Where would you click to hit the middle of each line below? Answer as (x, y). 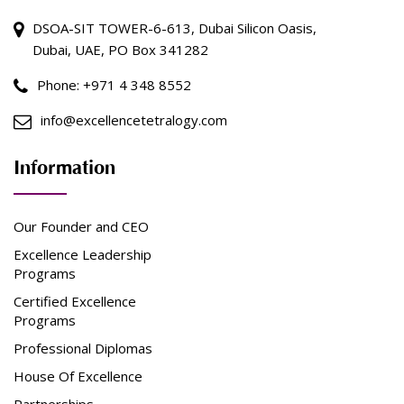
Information (64, 169)
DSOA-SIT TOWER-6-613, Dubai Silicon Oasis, (174, 28)
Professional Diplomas (83, 349)
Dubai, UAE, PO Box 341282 (120, 50)
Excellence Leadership (83, 255)
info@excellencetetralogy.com (134, 120)
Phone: (60, 85)
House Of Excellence (78, 376)
